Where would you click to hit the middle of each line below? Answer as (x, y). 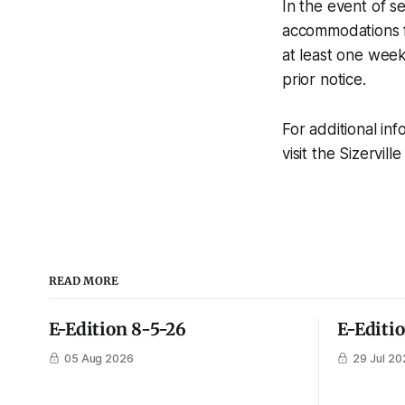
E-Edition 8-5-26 (117, 329)
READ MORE (84, 280)
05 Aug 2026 (99, 358)
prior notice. (324, 79)
